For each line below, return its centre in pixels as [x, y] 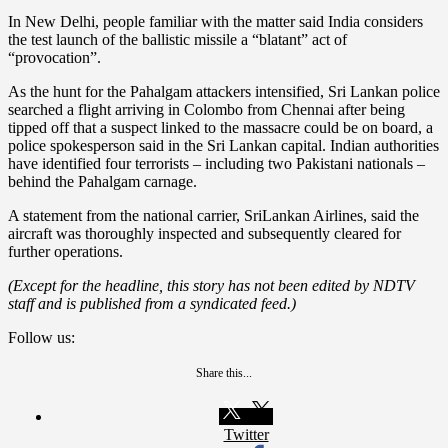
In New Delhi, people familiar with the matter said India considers [215, 21]
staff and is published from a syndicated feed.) [152, 303]
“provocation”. [54, 57]
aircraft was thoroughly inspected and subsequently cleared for [204, 233]
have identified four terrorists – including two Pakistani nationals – [216, 163]
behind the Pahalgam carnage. [102, 181]
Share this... [224, 372]
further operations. [65, 251]
